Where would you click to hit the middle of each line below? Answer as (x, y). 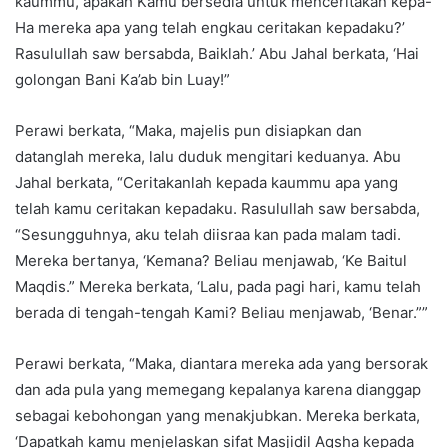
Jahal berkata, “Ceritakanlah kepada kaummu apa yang (206, 182)
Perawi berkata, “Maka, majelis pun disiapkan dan (188, 130)
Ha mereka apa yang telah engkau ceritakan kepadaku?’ (210, 27)
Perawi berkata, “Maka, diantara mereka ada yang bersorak (221, 363)
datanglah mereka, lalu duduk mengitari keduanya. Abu (208, 156)
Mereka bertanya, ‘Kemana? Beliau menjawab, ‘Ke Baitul (211, 260)
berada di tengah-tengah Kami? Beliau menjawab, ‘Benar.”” (221, 312)
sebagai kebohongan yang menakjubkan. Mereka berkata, (217, 415)
